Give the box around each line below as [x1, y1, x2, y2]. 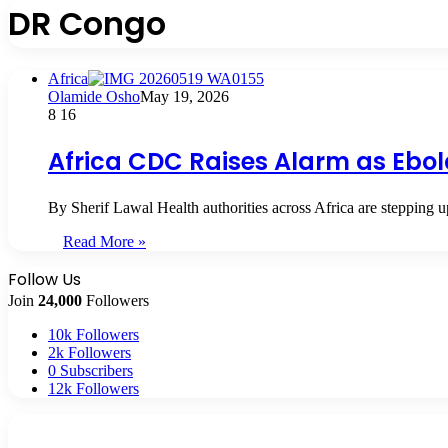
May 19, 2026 [140, 87, 229, 105]
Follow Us [8, 267, 81, 291]
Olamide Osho [48, 87, 140, 105]
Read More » [63, 232, 146, 250]
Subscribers [60, 361, 133, 379]
